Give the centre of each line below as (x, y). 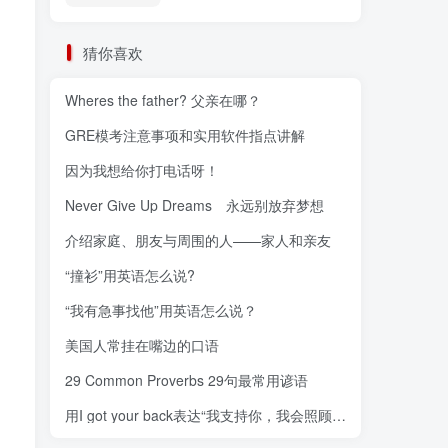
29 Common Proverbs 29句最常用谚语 (186, 380)
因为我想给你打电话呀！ (142, 170)
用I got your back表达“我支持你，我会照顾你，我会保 (339, 415)
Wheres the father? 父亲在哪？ (163, 100)
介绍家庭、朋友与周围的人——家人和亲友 (198, 240)
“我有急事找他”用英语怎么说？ (161, 310)
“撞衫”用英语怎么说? (130, 275)
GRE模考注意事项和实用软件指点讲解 (185, 135)
